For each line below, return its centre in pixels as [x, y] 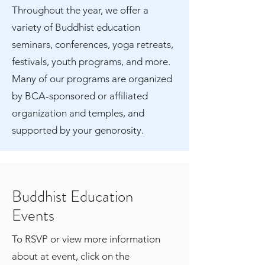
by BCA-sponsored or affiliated [80, 96]
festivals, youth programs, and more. [91, 62]
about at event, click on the [71, 256]
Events [33, 215]
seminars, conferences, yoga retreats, [93, 44]
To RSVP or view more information [86, 239]
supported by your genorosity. [78, 130]
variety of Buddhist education [76, 27]
